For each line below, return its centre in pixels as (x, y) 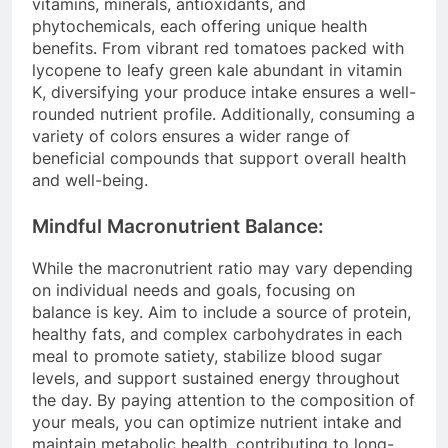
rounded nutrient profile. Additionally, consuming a (223, 113)
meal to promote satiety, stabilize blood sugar (207, 355)
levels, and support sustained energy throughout (216, 377)
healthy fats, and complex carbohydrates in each (217, 333)
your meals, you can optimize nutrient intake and (217, 421)
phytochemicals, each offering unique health (199, 25)
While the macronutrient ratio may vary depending (222, 267)
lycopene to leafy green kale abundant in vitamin (217, 69)
